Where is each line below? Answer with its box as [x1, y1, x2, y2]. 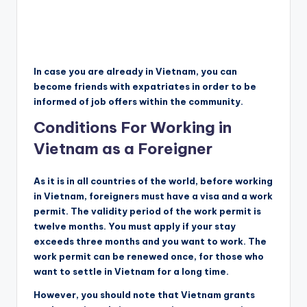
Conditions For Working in [34, 117, 232, 137]
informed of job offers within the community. [34, 95, 243, 107]
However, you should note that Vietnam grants [34, 288, 255, 300]
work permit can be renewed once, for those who [34, 250, 264, 262]
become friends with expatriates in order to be [34, 80, 256, 92]
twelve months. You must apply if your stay [34, 220, 236, 232]
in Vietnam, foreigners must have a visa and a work [34, 190, 273, 201]
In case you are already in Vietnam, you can [34, 65, 237, 77]
